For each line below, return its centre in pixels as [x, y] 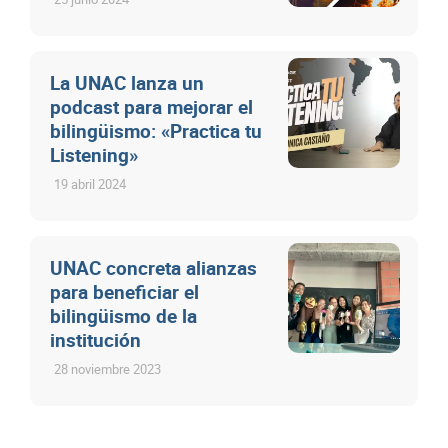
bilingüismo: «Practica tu [156, 130]
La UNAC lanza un [127, 82]
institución [95, 339]
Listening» [94, 154]
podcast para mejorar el [151, 106]
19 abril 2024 [90, 183]
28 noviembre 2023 [107, 368]
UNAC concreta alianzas [153, 267]
